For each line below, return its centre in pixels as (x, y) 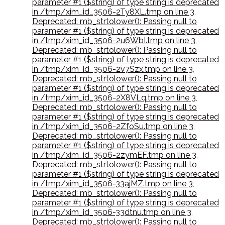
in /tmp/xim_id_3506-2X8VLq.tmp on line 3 (114, 98)
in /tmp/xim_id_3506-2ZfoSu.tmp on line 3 (113, 127)
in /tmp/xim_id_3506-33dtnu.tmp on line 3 (112, 212)
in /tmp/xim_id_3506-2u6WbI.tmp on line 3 (114, 41)
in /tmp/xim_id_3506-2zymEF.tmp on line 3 (114, 155)
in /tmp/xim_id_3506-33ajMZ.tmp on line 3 (113, 184)
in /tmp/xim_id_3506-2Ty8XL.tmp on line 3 (113, 12)
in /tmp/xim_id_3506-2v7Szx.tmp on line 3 (113, 69)
